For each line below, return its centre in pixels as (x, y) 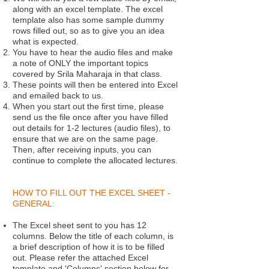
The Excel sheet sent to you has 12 (80, 225)
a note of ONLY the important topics (80, 63)
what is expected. (46, 41)
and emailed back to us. (58, 95)
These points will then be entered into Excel (95, 85)
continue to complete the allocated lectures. (95, 160)
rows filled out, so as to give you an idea (89, 31)
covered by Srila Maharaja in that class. (87, 74)
